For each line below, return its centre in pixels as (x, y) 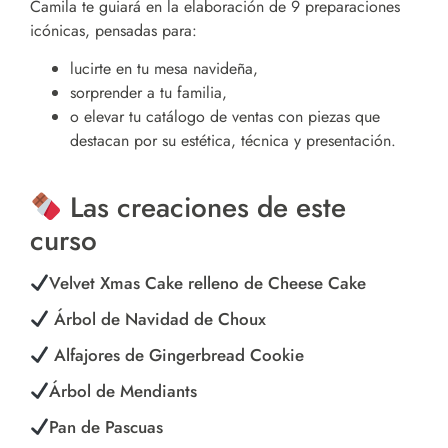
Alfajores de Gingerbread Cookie (177, 355)
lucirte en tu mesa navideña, (164, 69)
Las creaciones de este (203, 208)
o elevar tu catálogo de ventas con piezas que (225, 117)
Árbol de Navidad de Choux (158, 319)
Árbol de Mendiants (123, 391)
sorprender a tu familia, (148, 93)
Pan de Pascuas (106, 427)
